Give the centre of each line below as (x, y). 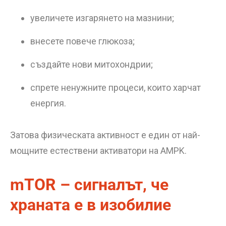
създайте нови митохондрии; (92, 64)
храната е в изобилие (91, 205)
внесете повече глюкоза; (82, 41)
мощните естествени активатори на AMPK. (98, 151)
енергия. (48, 103)
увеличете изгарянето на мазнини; (102, 18)
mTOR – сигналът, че (89, 185)
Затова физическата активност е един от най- (105, 135)
